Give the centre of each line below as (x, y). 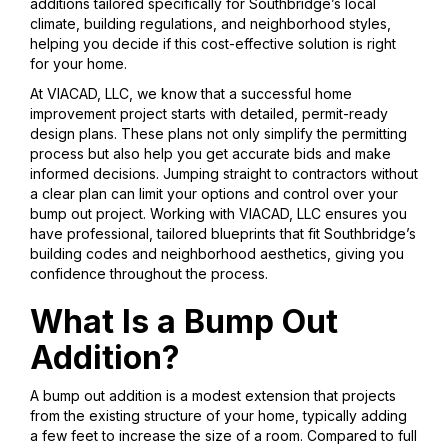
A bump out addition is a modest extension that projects (213, 396)
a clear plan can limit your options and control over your (214, 194)
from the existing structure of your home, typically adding (218, 416)
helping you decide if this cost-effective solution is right (213, 44)
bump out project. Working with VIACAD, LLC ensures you (218, 214)
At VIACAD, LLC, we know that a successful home (191, 94)
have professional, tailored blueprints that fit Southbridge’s (223, 234)
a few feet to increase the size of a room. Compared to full (223, 436)
